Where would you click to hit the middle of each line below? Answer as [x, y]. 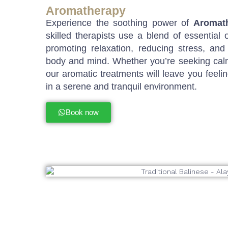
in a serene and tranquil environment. [121, 86]
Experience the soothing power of [120, 23]
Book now [82, 112]
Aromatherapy [86, 10]
